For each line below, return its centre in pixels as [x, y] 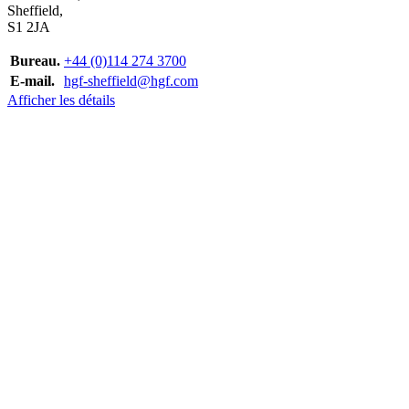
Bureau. [35, 60]
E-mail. [32, 80]
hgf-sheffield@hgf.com [131, 80]
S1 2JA [29, 26]
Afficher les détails [61, 100]
